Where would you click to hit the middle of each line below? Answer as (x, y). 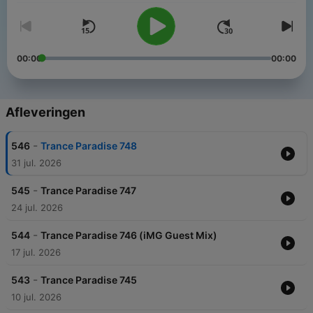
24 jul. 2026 (37, 208)
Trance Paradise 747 (88, 191)
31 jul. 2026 (36, 163)
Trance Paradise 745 (89, 280)
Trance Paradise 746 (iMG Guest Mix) (129, 235)
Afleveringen (45, 112)
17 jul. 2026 (36, 253)
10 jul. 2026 (36, 297)
